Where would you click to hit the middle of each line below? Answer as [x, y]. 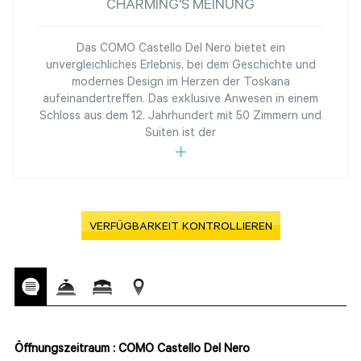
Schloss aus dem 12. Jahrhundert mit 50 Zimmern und [180, 117]
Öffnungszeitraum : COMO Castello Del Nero [134, 350]
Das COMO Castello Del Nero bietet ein [180, 49]
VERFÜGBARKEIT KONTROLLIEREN [180, 228]
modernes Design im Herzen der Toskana [180, 83]
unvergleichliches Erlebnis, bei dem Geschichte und [180, 66]
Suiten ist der [180, 134]
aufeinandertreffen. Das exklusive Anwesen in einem [180, 100]
